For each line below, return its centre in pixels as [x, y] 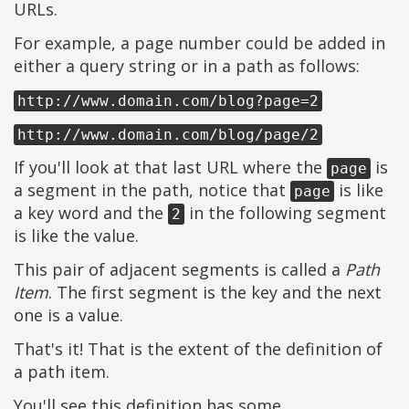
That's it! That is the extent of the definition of [198, 349]
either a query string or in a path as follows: [187, 66]
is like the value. [76, 236]
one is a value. [68, 315]
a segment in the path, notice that [152, 190]
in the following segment [285, 213]
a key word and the [91, 213]
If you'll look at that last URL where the [170, 168]
